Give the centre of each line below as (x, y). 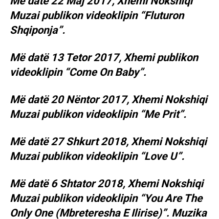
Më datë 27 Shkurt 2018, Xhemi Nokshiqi (108, 142)
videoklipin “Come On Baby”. (78, 72)
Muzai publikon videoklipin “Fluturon (97, 16)
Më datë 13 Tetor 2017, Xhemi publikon (104, 58)
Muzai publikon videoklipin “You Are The (106, 198)
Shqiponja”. (37, 30)
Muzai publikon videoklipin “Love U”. (97, 156)
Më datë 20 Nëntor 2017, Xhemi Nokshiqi (109, 100)
